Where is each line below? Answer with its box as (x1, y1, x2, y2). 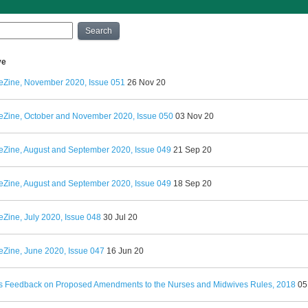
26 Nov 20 (127, 78, 166, 87)
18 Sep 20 (173, 179, 212, 188)
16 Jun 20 (107, 246, 144, 256)
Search (85, 26, 112, 36)
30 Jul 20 (103, 212, 137, 222)
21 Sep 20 (173, 145, 212, 155)
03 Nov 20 (175, 111, 214, 121)
